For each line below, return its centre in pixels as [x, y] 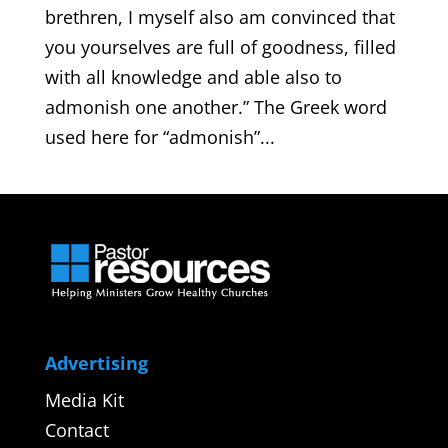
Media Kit [84, 399]
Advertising [96, 362]
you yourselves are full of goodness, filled [220, 46]
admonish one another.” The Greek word [215, 106]
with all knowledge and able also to [193, 76]
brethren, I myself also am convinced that [219, 16]
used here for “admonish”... [159, 136]
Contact [76, 429]
